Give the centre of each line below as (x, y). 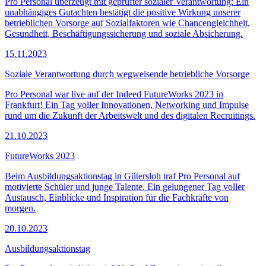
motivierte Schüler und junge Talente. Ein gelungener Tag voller (125, 186)
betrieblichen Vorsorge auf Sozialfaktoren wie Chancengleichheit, (127, 23)
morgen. (20, 208)
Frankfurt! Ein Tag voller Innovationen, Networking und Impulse (127, 104)
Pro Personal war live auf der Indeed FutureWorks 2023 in (114, 94)
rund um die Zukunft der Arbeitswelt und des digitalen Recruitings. (130, 115)
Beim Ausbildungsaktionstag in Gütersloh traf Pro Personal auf (122, 176)
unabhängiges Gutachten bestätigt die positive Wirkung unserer (123, 12)
